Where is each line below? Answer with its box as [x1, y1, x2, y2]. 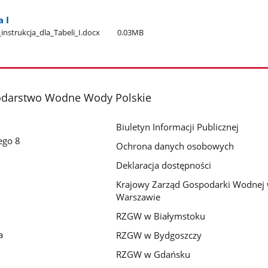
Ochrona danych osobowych [116, 140, 234, 153]
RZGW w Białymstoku [116, 210, 206, 223]
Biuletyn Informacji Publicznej [116, 121, 239, 133]
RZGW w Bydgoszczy [116, 229, 202, 242]
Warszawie [116, 191, 161, 203]
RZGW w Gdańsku [116, 248, 191, 260]
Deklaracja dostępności [116, 159, 212, 172]
